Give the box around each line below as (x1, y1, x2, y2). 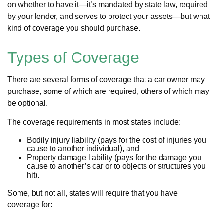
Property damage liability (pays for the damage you (27, 153, 201, 162)
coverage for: (7, 200, 52, 209)
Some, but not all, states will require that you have (7, 189, 178, 197)
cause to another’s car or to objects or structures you (27, 162, 206, 170)
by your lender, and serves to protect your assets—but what (7, 12, 210, 20)
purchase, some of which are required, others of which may (7, 87, 209, 95)
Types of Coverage (7, 49, 139, 66)
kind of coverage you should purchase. (7, 24, 140, 32)
